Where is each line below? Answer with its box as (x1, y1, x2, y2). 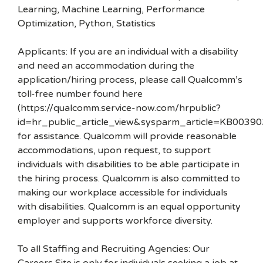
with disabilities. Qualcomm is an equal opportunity (18, 201, 241, 213)
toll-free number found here (18, 88, 143, 100)
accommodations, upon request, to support (18, 144, 211, 156)
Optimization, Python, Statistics (18, 18, 156, 29)
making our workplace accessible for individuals (18, 187, 228, 198)
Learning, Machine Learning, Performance (18, 4, 205, 15)
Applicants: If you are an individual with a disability (18, 46, 238, 58)
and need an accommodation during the (18, 60, 194, 72)
